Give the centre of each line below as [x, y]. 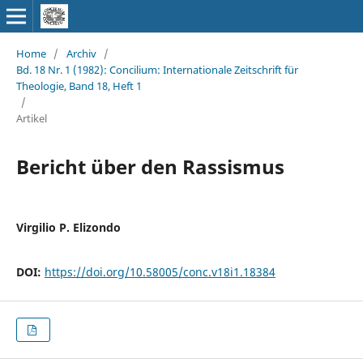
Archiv [81, 53]
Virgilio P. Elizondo [68, 227]
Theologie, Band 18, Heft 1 [79, 85]
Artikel [31, 118]
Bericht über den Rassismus [150, 166]
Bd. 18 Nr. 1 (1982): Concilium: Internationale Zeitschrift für [157, 69]
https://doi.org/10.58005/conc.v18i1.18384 [160, 271]
